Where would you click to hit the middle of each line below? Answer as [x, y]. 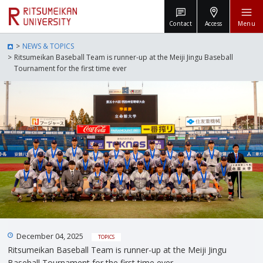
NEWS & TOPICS [48, 46]
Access [213, 23]
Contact [181, 23]
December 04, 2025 [51, 236]
